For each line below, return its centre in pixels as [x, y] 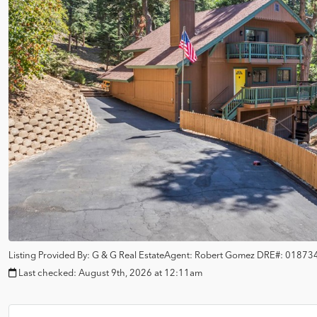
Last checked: [47, 272]
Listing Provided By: [49, 255]
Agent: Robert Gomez [211, 255]
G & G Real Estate [128, 255]
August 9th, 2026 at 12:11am [140, 272]
